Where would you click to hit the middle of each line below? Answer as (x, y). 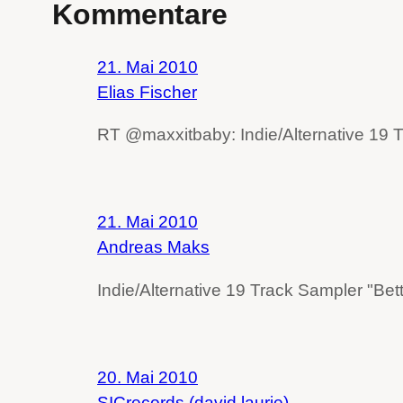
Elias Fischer (147, 93)
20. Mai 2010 (148, 377)
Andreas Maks (153, 247)
